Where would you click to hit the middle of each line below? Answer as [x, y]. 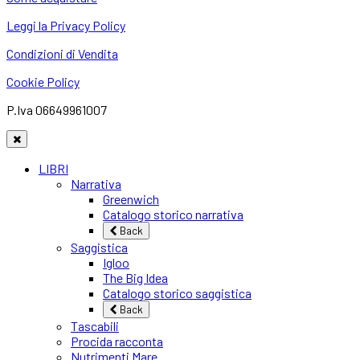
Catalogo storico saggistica [177, 293]
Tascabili [95, 326]
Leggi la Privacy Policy [66, 26]
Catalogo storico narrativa [173, 215]
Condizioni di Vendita [62, 54]
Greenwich [131, 199]
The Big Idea [135, 278]
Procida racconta [117, 342]
